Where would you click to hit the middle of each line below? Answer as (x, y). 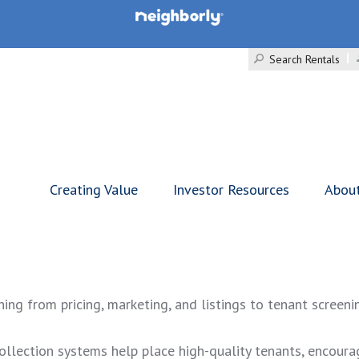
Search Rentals (305, 59)
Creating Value (94, 190)
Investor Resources (231, 190)
